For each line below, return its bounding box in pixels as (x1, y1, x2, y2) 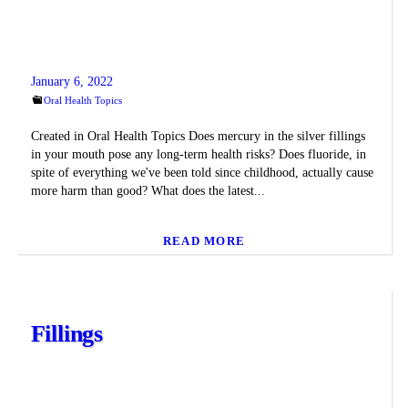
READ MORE (162, 233, 246, 248)
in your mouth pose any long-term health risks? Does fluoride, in (30, 148, 366, 162)
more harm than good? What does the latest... (30, 184, 265, 199)
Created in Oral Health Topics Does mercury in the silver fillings (30, 129, 365, 144)
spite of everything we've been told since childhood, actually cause (30, 166, 373, 180)
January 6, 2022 (30, 74, 113, 88)
